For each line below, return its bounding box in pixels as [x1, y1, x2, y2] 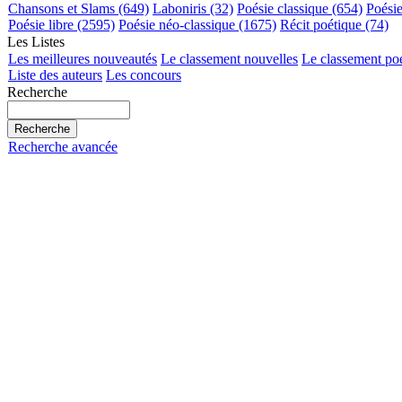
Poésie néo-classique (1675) [118, 17, 276, 32]
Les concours [106, 67, 181, 83]
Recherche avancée [8, 139, 118, 154]
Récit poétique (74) [280, 17, 389, 32]
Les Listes [7, 34, 65, 49]
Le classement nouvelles [161, 51, 298, 66]
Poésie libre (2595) [8, 17, 115, 32]
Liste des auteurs [8, 67, 102, 83]
